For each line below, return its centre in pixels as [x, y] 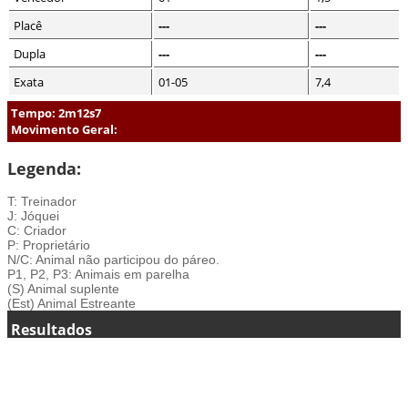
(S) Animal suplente [63, 288]
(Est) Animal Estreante [71, 303]
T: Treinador [42, 201]
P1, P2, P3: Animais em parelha [98, 274]
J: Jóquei [33, 215]
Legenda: [44, 168]
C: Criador [37, 230]
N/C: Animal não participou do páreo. [113, 259]
